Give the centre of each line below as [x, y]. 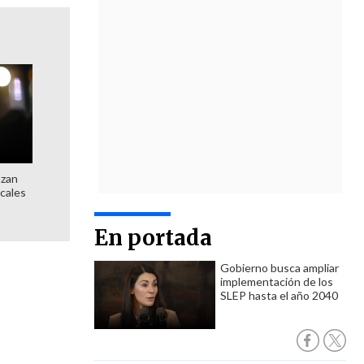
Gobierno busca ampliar [279, 268]
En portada [153, 238]
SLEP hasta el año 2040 [279, 295]
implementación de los [277, 282]
